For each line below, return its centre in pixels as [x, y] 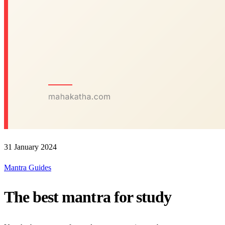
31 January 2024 [30, 147]
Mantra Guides [28, 167]
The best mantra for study [88, 197]
